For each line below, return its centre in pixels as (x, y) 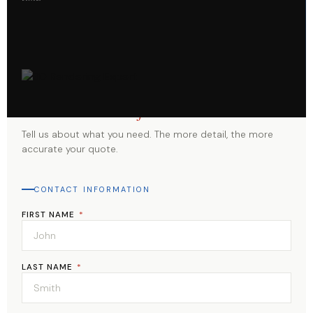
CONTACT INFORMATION (92, 189)
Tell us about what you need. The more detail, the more (148, 134)
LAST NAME (49, 268)
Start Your (68, 108)
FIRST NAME (50, 215)
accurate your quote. (70, 149)
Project (139, 108)
